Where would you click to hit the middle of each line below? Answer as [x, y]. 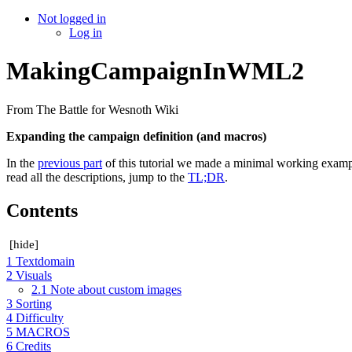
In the [22, 163]
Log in [86, 33]
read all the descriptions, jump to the [97, 177]
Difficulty [40, 318]
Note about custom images [116, 290]
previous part [70, 163]
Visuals [34, 276]
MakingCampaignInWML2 [155, 71]
